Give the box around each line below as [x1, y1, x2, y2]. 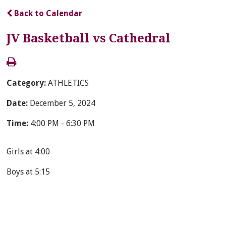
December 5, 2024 [30, 98, 96, 108]
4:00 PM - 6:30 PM [30, 119, 95, 128]
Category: [7, 78, 48, 88]
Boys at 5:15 [7, 167, 50, 177]
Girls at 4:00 [7, 147, 50, 156]
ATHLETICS [48, 78, 89, 88]
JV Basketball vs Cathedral [7, 31, 171, 45]
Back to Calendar [12, 9, 83, 18]
